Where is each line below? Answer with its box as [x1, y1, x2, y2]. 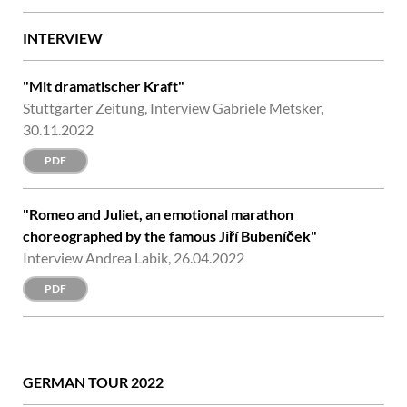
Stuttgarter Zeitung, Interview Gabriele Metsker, [23, 98, 323, 116]
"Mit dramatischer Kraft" [23, 76, 184, 94]
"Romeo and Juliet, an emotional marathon [23, 204, 293, 223]
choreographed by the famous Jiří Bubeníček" [23, 226, 317, 244]
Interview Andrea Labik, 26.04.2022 [23, 248, 244, 266]
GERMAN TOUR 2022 [23, 372, 164, 391]
